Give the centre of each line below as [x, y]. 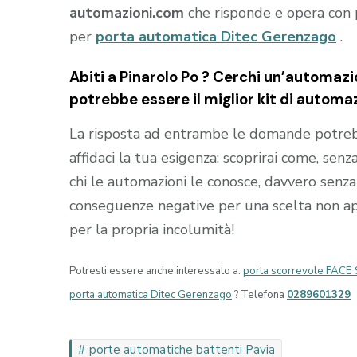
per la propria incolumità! [152, 230]
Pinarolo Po [159, 76]
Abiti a [94, 76]
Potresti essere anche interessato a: [156, 271]
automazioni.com [127, 12]
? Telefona [259, 295]
